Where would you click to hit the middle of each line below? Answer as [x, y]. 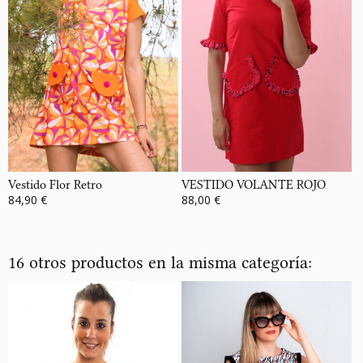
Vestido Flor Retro [55, 184]
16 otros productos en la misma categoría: [160, 262]
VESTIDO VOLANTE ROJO [253, 184]
